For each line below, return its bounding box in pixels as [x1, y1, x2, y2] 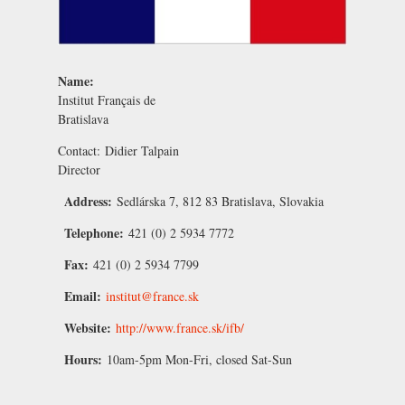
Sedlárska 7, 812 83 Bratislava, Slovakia [117, 193, 324, 211]
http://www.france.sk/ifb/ [116, 319, 244, 337]
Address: [64, 192, 117, 212]
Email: [64, 287, 106, 306]
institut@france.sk [106, 287, 199, 306]
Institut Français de [58, 91, 155, 109]
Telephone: [64, 223, 128, 243]
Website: [64, 318, 116, 338]
